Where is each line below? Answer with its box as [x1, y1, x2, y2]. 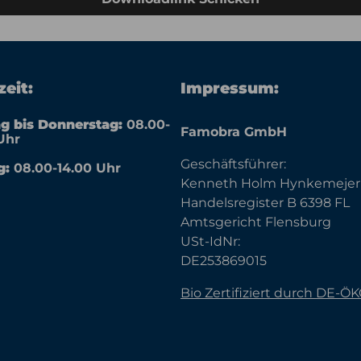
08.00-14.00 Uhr [10, 160, 121, 176]
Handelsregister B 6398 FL [180, 194, 350, 210]
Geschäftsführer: [180, 156, 286, 172]
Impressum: [180, 78, 279, 98]
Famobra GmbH [180, 123, 287, 139]
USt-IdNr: [180, 233, 240, 249]
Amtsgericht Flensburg [180, 214, 331, 230]
